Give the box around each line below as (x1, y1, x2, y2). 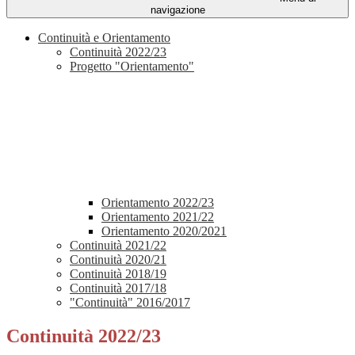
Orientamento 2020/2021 (101, 224, 227, 239)
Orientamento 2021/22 (101, 210, 214, 224)
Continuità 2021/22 (70, 239, 166, 253)
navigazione (150, 4, 205, 17)
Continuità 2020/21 (70, 253, 166, 267)
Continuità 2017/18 (70, 281, 166, 296)
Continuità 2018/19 (70, 267, 166, 281)
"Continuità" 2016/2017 (70, 296, 190, 310)
